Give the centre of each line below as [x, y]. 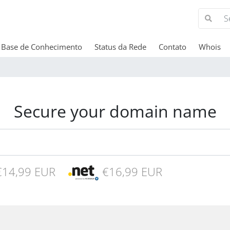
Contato [172, 47]
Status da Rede [120, 47]
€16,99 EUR [131, 172]
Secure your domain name [115, 111]
